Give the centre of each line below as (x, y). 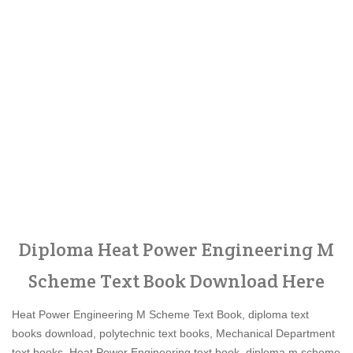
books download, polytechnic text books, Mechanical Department (173, 333)
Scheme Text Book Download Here (176, 281)
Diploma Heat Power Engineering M (176, 249)
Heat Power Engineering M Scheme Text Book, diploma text (160, 314)
